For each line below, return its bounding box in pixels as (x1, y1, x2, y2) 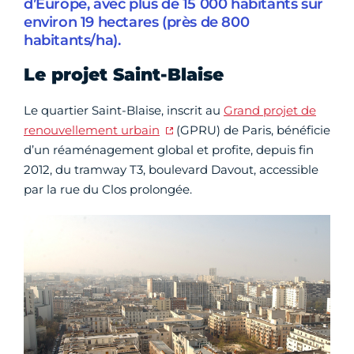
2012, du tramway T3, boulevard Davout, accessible (24, 162, 318, 178)
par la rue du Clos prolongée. (24, 182, 192, 198)
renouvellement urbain (24, 122, 160, 138)
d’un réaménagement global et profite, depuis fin (24, 142, 314, 158)
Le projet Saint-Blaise (24, 64, 224, 86)
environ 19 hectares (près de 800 (24, 13, 250, 32)
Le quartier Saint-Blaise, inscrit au (24, 103, 224, 119)
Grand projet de (224, 103, 316, 119)
